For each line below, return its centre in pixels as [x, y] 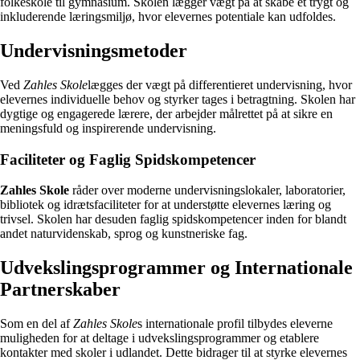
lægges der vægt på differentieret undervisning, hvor [220, 84]
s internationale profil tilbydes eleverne [235, 324]
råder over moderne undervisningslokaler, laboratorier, [207, 190]
